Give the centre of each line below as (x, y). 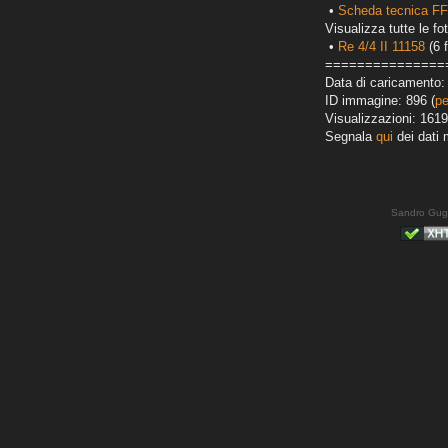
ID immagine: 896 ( (380, 101)
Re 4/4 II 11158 (381, 47)
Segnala (350, 137)
